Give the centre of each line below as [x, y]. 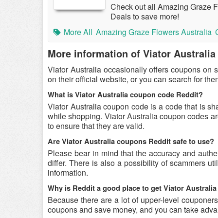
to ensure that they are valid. [96, 126]
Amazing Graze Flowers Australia [154, 32]
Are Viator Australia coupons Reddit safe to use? [131, 141]
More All [78, 32]
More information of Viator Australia [132, 53]
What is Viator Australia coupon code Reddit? [125, 95]
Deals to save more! [145, 16]
